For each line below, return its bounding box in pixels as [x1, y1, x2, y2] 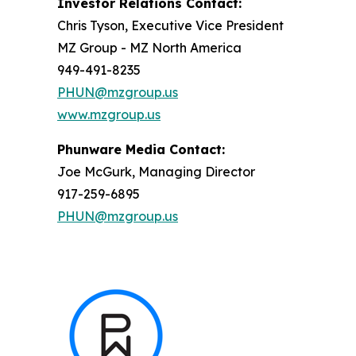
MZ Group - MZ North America [57, 40, 242, 56]
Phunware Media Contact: [57, 141, 225, 157]
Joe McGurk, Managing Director [57, 164, 255, 180]
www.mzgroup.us [57, 106, 161, 122]
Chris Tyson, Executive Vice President [57, 17, 284, 33]
